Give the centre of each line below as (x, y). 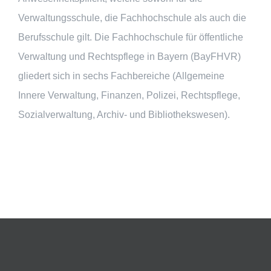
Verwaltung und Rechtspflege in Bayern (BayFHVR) (129, 56)
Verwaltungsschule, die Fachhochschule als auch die (132, 18)
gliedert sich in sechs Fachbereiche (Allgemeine (121, 76)
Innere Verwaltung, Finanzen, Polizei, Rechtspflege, (129, 95)
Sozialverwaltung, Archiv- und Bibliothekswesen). (124, 114)
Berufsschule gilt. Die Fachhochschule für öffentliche (131, 37)
